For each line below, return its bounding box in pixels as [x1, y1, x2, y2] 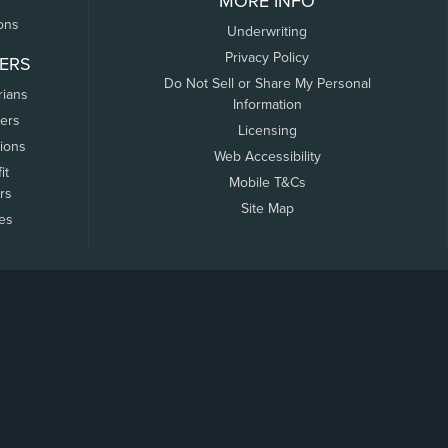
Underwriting [227, 23, 308, 40]
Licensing [237, 122, 297, 139]
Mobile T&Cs [228, 174, 306, 191]
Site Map [240, 200, 294, 217]
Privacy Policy [225, 49, 310, 66]
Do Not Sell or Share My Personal [163, 75, 371, 92]
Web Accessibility [213, 148, 321, 165]
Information [232, 96, 302, 113]
